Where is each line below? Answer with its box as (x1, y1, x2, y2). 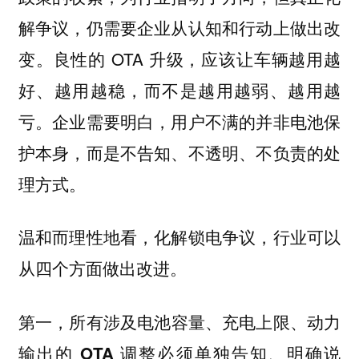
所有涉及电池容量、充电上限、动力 (69, 310, 341, 334)
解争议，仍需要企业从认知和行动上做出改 (18, 14, 341, 39)
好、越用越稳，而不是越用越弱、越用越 (18, 77, 341, 102)
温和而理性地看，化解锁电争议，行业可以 (18, 224, 341, 249)
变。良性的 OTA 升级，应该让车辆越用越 (18, 46, 341, 71)
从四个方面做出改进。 (18, 256, 187, 280)
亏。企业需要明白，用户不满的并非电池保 (18, 108, 341, 133)
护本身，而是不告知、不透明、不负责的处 (18, 139, 341, 164)
